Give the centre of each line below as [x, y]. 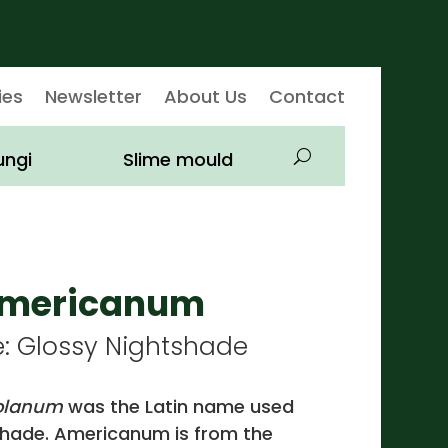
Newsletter [93, 96]
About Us [205, 96]
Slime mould [178, 160]
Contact [306, 96]
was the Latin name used [178, 406]
